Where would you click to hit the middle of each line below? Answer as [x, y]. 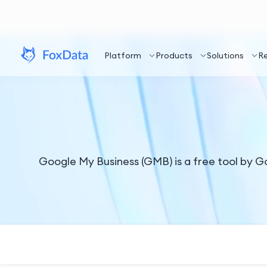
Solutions [225, 55]
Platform [123, 55]
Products [174, 55]
